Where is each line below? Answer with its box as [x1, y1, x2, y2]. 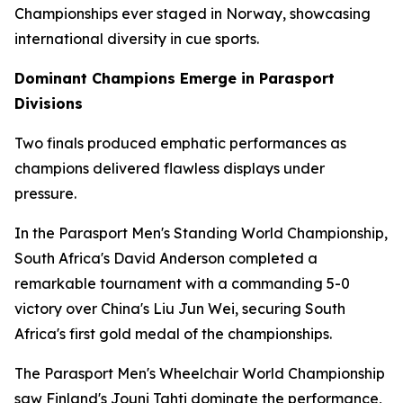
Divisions [14, 94, 83, 112]
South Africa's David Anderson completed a [14, 249, 318, 267]
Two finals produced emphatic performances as [14, 134, 346, 152]
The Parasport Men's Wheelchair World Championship [14, 364, 385, 382]
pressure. [14, 184, 76, 202]
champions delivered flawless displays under [14, 159, 325, 177]
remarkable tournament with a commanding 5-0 [14, 274, 350, 292]
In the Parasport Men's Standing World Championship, [14, 224, 388, 242]
